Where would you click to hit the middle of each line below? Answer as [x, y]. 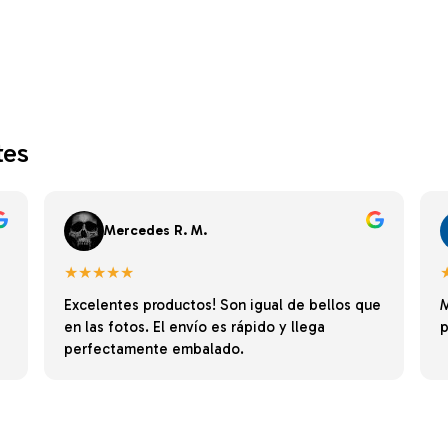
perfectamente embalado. [154, 348]
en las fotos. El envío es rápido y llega [195, 326]
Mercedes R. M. [156, 231]
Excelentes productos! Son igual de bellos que [223, 304]
